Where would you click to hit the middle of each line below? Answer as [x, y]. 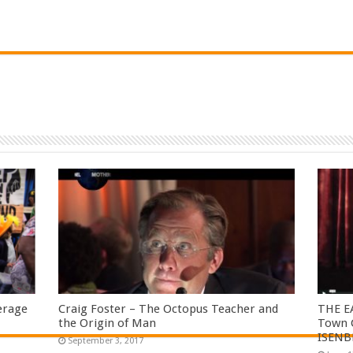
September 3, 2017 [106, 341]
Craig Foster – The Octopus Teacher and [169, 309]
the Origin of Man [108, 323]
